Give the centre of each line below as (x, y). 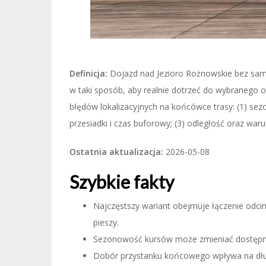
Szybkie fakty (122, 182)
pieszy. (106, 222)
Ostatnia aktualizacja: (116, 152)
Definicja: (88, 73)
